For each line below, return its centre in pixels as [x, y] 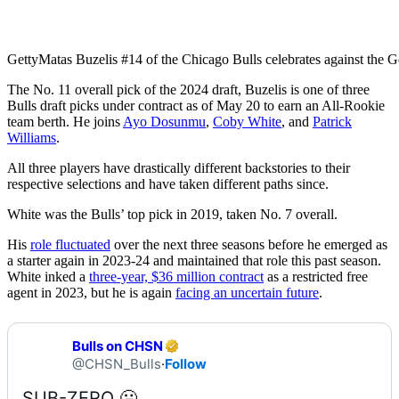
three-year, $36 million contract [176, 276]
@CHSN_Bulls [117, 363]
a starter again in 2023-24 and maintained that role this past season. [194, 260]
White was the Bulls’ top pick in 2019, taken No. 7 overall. [172, 214]
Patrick [332, 121]
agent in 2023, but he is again [91, 292]
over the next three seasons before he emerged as [249, 244]
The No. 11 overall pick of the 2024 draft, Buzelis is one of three [188, 89]
